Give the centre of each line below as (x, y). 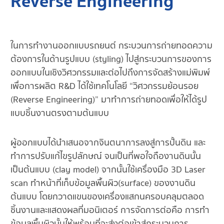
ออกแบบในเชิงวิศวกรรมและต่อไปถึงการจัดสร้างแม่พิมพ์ (110, 73)
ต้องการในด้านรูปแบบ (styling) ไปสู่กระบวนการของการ (111, 59)
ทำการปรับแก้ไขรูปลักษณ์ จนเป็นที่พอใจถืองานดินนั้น (106, 156)
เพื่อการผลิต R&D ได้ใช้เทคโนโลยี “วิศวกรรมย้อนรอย (104, 86)
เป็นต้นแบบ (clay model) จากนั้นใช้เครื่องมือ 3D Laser (108, 170)
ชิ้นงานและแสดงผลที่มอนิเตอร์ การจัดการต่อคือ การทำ (110, 210)
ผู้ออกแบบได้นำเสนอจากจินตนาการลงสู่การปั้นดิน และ (108, 143)
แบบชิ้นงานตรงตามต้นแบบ (60, 113)
